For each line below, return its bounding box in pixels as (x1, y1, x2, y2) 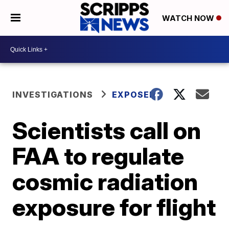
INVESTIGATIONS (12, 89, 94, 100)
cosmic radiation (12, 167, 198, 196)
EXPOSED (112, 89, 156, 100)
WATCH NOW (162, 13, 216, 24)
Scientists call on (12, 116, 201, 145)
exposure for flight (12, 193, 216, 221)
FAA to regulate (12, 142, 185, 170)
